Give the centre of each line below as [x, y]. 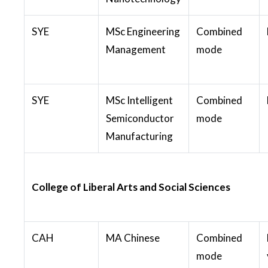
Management [136, 49]
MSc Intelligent [139, 100]
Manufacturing [139, 136]
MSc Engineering [143, 31]
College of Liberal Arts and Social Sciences [131, 187]
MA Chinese [133, 237]
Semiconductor [140, 118]
